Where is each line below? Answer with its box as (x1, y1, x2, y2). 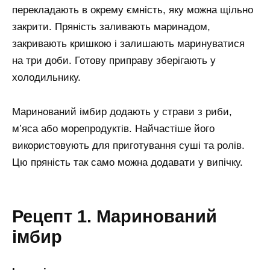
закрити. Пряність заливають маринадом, (12, 20, 210, 33)
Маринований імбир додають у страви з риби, (12, 105, 232, 118)
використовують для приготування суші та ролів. (12, 139, 245, 151)
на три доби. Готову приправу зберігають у (12, 54, 216, 66)
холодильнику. (12, 71, 81, 83)
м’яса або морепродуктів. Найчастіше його (12, 122, 215, 134)
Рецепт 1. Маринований (12, 206, 217, 226)
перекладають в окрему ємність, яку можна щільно (12, 4, 253, 16)
